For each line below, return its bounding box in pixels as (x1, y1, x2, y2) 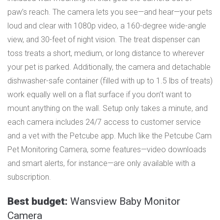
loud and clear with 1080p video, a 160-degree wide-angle (7, 21, 206, 30)
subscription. (7, 172, 51, 182)
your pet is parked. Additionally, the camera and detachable (7, 62, 211, 72)
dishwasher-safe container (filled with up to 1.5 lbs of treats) (7, 76, 213, 85)
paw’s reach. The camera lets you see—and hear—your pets (7, 7, 212, 17)
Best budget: (7, 195, 70, 207)
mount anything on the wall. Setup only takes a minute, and (7, 103, 208, 113)
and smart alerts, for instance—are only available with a (7, 158, 195, 168)
